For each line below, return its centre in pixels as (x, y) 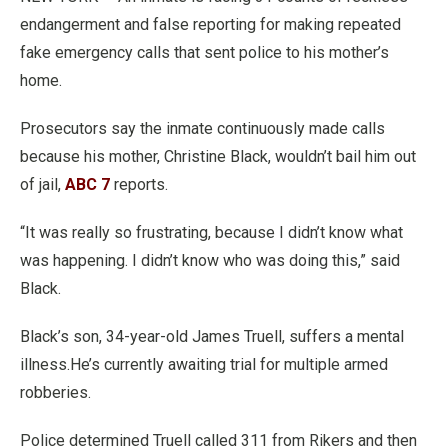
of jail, (42, 184)
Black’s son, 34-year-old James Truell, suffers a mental (212, 336)
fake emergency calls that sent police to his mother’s (204, 52)
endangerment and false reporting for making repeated (210, 24)
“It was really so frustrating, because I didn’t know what (211, 232)
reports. (141, 184)
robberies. (55, 392)
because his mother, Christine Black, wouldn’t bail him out (218, 156)
